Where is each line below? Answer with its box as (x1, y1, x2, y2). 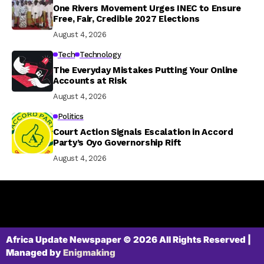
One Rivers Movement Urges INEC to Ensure (53, 2, 241, 14)
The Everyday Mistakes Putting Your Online (53, 64, 237, 75)
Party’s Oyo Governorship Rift (53, 137, 181, 148)
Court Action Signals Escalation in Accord (53, 126, 233, 137)
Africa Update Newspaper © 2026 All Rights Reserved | (6, 233, 251, 245)
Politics (57, 111, 84, 121)
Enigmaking (63, 246, 115, 258)
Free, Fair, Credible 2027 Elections (53, 13, 200, 24)
